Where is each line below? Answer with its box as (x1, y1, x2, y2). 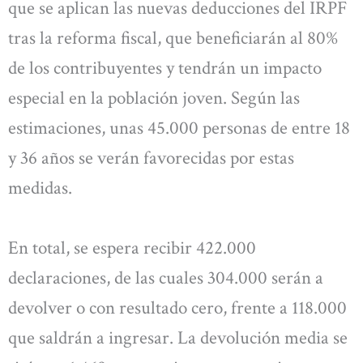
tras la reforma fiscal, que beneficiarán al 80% (8, 26, 338, 51)
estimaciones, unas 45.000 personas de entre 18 (8, 116, 350, 141)
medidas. (8, 176, 72, 201)
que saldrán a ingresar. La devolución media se (8, 325, 348, 350)
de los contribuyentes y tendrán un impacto (8, 56, 322, 81)
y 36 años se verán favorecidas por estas (8, 146, 294, 171)
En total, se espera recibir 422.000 (8, 235, 256, 260)
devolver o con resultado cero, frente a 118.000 (8, 295, 347, 320)
